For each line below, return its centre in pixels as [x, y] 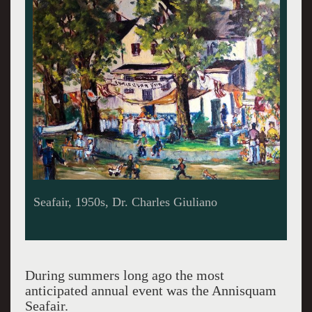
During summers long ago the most [124, 275]
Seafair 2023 [65, 202]
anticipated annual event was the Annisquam [150, 290]
